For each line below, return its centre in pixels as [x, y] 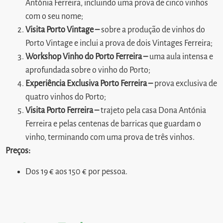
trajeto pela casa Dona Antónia [154, 111]
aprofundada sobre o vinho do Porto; [88, 70]
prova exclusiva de [186, 84]
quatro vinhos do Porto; [66, 97]
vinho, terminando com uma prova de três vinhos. [110, 138]
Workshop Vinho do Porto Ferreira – [88, 57]
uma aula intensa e [181, 57]
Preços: [19, 151]
